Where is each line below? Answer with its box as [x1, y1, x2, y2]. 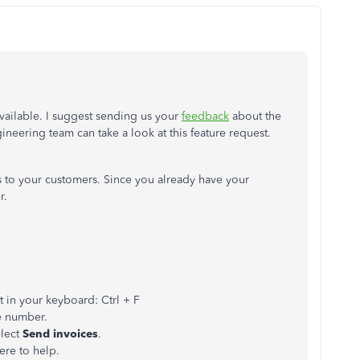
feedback [182, 109, 229, 123]
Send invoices [22, 327, 98, 341]
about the [229, 109, 281, 123]
